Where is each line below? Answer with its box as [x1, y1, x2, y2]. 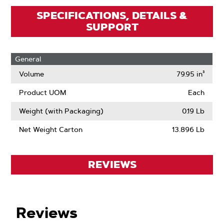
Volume [19, 69, 44, 78]
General [15, 54, 42, 63]
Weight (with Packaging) [19, 106, 104, 115]
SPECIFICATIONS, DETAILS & [36, 9, 187, 22]
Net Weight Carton [19, 125, 83, 134]
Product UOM [19, 88, 66, 97]
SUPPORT [85, 20, 138, 33]
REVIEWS [87, 158, 136, 171]
